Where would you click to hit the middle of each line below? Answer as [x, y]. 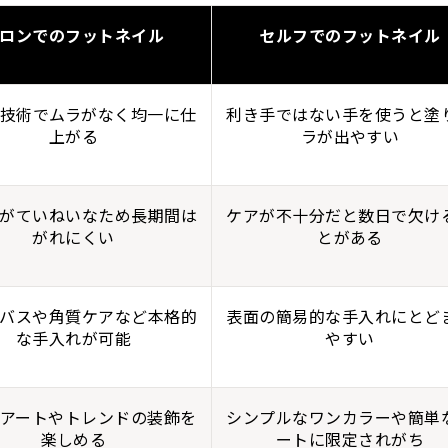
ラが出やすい [350, 136]
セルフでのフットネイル [350, 35]
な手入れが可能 [73, 338]
